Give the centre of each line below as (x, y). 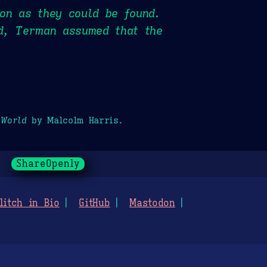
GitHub (94, 204)
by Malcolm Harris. (74, 120)
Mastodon (152, 204)
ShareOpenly (48, 164)
